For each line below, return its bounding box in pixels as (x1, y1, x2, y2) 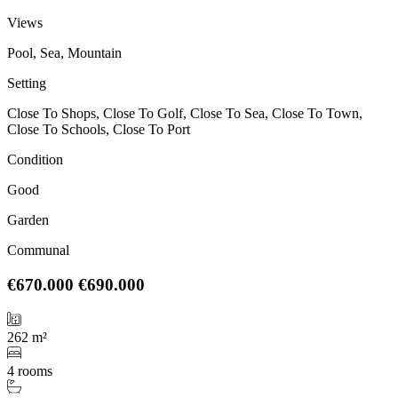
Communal (7, 243, 69, 259)
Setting (7, 76, 46, 92)
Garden (7, 212, 49, 228)
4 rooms (7, 362, 52, 378)
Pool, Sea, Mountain (7, 45, 122, 61)
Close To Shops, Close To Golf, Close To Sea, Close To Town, (7, 106, 362, 122)
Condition (7, 152, 63, 168)
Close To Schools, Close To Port (7, 122, 190, 138)
